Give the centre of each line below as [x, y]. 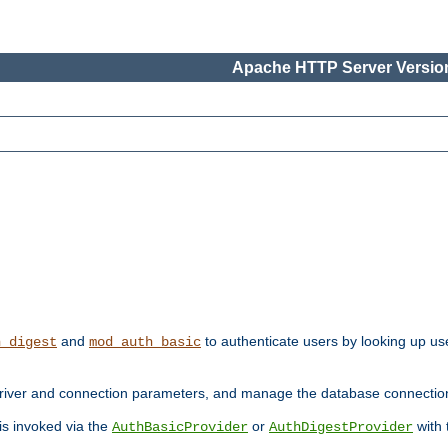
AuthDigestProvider [341, 427]
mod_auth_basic [145, 342]
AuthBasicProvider [180, 427]
